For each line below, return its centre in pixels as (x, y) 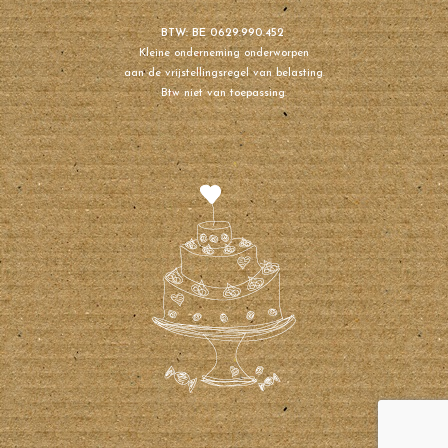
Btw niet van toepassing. (224, 94)
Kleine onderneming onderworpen (224, 54)
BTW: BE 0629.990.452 (224, 34)
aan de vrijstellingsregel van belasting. (224, 74)
